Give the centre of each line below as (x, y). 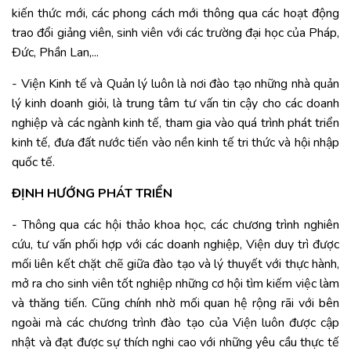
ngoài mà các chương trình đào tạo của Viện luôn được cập (175, 323)
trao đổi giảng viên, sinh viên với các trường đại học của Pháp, (175, 33)
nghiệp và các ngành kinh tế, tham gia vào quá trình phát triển (175, 123)
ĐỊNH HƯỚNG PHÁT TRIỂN (92, 194)
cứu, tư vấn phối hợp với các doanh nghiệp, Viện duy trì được (175, 244)
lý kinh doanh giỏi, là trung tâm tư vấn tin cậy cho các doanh (175, 103)
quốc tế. (33, 162)
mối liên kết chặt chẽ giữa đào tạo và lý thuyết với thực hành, (175, 264)
